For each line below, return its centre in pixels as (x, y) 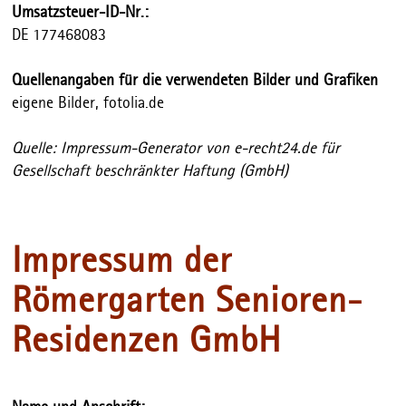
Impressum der (122, 261)
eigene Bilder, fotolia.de (88, 103)
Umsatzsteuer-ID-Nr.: (81, 13)
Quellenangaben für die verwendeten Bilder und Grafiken (195, 81)
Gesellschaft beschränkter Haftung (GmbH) (150, 171)
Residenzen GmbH (147, 341)
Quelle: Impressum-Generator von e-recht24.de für (176, 149)
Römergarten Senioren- (188, 301)
